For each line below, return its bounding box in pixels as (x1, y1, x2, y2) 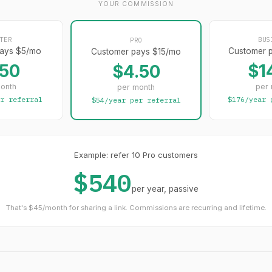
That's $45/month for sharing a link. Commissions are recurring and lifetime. (5, 203, 267, 212)
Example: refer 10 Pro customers (74, 149, 198, 160)
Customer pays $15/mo (91, 46, 181, 56)
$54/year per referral (91, 95, 181, 104)
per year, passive (132, 183, 199, 194)
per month (117, 83, 155, 92)
